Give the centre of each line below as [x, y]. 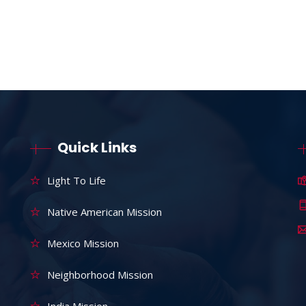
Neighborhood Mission [100, 275]
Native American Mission [104, 212]
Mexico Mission [83, 244]
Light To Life [76, 181]
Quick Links [97, 148]
